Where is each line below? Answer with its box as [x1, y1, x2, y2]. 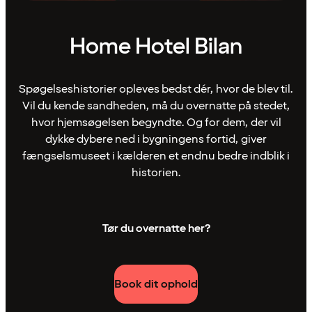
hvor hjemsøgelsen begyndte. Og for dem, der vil [31, 115, 281, 130]
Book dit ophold [114, 276, 198, 292]
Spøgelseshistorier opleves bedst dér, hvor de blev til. [19, 81, 293, 97]
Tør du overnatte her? [102, 221, 210, 236]
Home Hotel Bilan [70, 32, 242, 62]
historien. [131, 165, 181, 180]
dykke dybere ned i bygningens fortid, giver [45, 132, 267, 147]
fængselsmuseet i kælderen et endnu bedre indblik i [22, 148, 290, 164]
